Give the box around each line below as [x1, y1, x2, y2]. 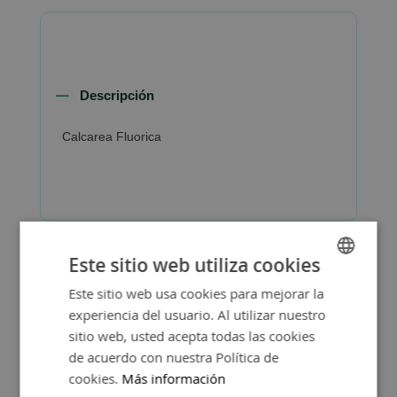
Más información [121, 370, 226, 387]
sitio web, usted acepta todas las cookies [68, 327, 315, 345]
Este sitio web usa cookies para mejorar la [68, 284, 324, 302]
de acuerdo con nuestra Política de [68, 348, 279, 366]
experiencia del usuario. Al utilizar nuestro [68, 306, 326, 323]
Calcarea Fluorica [62, 128, 162, 144]
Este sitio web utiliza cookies [68, 253, 321, 277]
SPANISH [301, 284, 341, 298]
